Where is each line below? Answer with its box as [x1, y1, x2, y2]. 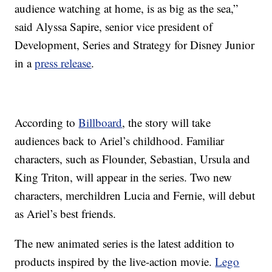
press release [35, 55, 92, 71]
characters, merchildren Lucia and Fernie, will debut [15, 188, 256, 203]
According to [15, 115, 79, 131]
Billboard [78, 115, 123, 131]
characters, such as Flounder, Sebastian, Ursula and [15, 151, 251, 167]
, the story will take [122, 115, 211, 131]
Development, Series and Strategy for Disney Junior [15, 37, 255, 53]
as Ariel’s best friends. [15, 206, 117, 222]
